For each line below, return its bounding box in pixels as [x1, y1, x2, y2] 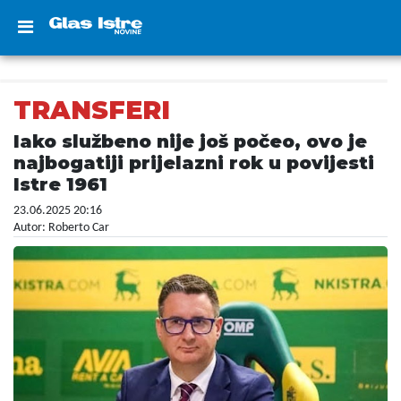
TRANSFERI [13, 95, 170, 125]
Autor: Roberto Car [13, 221, 109, 235]
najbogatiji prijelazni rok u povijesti [13, 152, 374, 174]
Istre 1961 [13, 174, 107, 195]
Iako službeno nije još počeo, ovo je [13, 131, 367, 152]
